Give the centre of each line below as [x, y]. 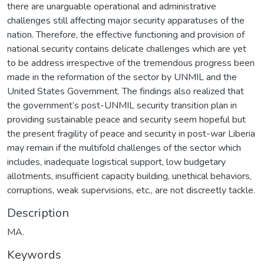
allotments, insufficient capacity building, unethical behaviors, [129, 176]
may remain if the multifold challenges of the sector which [124, 148]
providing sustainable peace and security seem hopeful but [126, 119]
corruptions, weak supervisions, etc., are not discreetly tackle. [131, 190]
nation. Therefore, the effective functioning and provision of [126, 34]
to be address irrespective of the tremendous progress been [131, 63]
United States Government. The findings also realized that [126, 91]
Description [38, 213]
